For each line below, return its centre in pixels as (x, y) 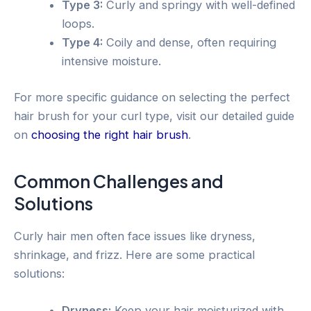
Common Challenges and (119, 182)
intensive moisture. (112, 61)
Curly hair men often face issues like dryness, (135, 236)
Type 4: (83, 43)
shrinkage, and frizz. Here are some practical (134, 254)
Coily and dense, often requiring (190, 43)
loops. (78, 24)
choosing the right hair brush (110, 134)
